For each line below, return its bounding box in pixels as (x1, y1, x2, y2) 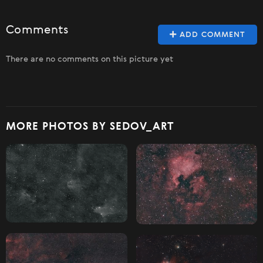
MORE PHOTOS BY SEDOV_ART (6, 121, 174, 132)
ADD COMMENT (177, 31, 245, 39)
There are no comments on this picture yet (6, 55, 173, 63)
